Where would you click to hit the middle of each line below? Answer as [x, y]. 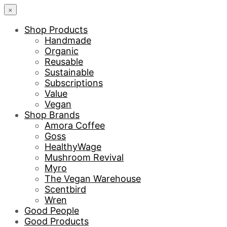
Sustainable [69, 72]
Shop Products [56, 30]
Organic [62, 51]
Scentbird [65, 189]
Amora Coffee [75, 125]
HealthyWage [73, 147]
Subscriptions [74, 83]
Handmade [68, 40]
